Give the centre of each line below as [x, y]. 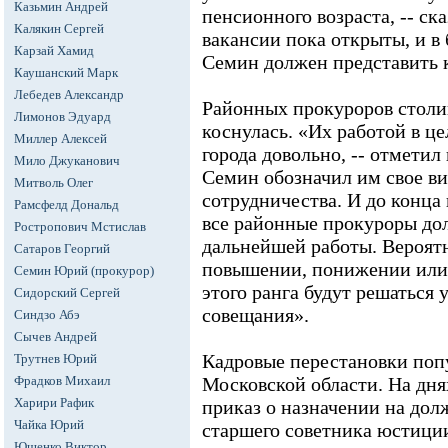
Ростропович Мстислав [80, 226]
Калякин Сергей [59, 28]
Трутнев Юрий [55, 358]
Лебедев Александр [69, 94]
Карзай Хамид [54, 50]
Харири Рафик [54, 402]
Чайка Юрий [49, 424]
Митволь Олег [53, 182]
